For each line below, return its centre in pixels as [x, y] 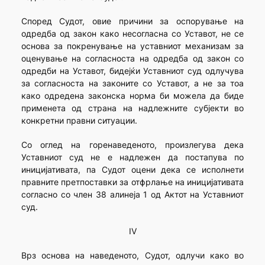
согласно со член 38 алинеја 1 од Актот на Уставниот [132, 195]
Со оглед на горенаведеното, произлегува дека [132, 145]
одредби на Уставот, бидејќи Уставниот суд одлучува [132, 71]
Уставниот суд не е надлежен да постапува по [132, 157]
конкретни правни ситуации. [79, 121]
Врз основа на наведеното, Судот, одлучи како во [132, 256]
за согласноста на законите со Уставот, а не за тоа [132, 83]
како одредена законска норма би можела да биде [132, 96]
